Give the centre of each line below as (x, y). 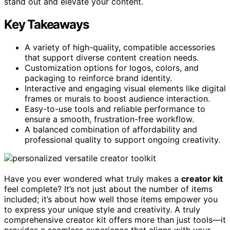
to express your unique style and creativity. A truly (102, 209)
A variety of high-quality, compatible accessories (120, 47)
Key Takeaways (46, 24)
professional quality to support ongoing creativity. (122, 139)
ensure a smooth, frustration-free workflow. (109, 119)
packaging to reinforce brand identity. (98, 78)
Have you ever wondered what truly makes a (93, 178)
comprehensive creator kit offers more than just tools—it (115, 219)
